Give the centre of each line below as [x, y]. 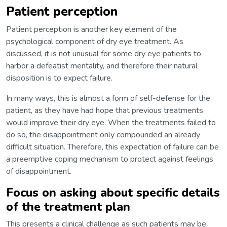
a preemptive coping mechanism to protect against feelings [110, 159]
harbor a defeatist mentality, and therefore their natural [102, 66]
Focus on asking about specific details [113, 192]
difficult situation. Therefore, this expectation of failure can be [112, 147]
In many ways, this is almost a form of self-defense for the [108, 98]
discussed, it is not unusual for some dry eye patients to [104, 53]
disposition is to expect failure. [59, 78]
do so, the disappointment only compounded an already [103, 135]
